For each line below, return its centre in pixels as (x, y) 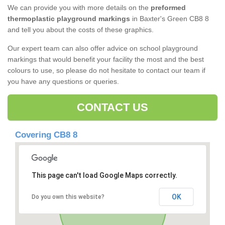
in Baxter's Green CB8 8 (170, 19)
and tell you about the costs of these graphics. (81, 30)
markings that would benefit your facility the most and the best (106, 60)
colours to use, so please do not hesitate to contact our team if (106, 71)
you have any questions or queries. (64, 82)
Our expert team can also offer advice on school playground (103, 48)
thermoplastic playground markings (69, 19)
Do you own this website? (68, 197)
